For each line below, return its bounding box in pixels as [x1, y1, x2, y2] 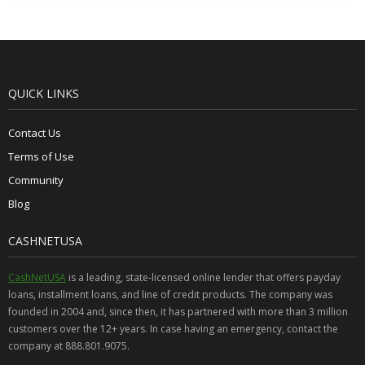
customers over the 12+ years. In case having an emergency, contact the [8, 321, 338, 336]
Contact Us [8, 125, 61, 140]
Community [8, 172, 64, 187]
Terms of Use [8, 148, 74, 164]
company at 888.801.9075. [8, 338, 130, 353]
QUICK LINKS [8, 85, 79, 101]
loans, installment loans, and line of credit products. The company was [8, 287, 332, 301]
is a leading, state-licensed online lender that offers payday [66, 270, 341, 284]
